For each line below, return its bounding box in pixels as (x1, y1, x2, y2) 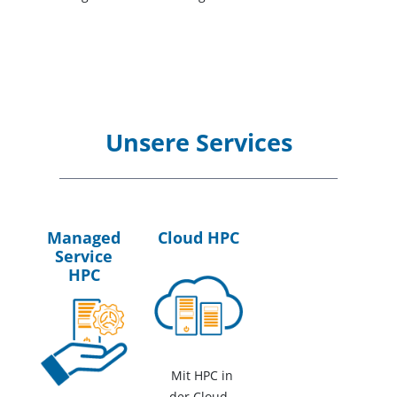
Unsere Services (105, 127, 292, 160)
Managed (47, 227, 121, 249)
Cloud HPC (157, 227, 239, 249)
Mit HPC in (170, 366, 233, 384)
